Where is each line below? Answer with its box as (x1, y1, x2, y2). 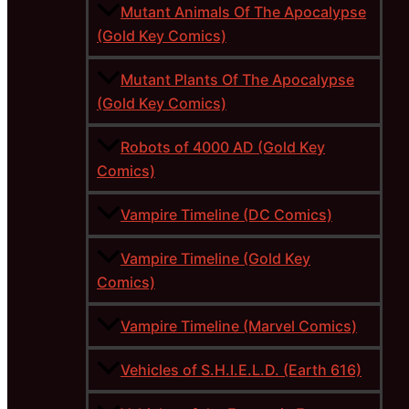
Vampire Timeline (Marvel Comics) (121, 317, 357, 336)
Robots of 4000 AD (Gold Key (121, 138, 325, 157)
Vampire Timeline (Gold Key (121, 249, 310, 268)
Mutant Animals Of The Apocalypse (121, 3, 366, 22)
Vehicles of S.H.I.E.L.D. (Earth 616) (121, 361, 362, 380)
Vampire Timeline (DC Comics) (121, 205, 332, 225)
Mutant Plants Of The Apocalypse (121, 70, 354, 89)
